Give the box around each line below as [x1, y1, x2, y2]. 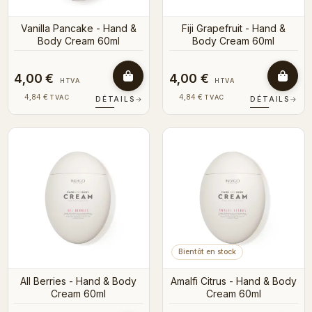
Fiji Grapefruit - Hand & [181, 22, 286, 35]
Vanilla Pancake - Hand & [20, 22, 136, 35]
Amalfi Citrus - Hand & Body [170, 274, 297, 287]
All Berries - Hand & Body [20, 274, 137, 287]
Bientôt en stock [178, 247, 236, 257]
